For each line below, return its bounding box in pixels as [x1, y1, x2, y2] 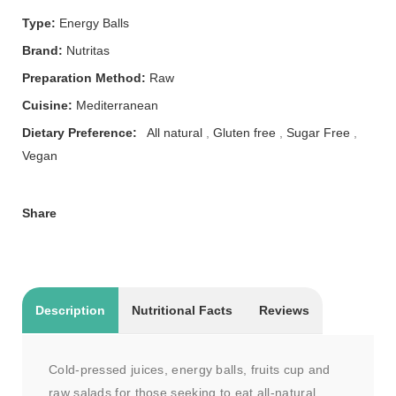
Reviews [259, 303, 309, 316]
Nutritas [66, 43, 110, 57]
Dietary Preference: [22, 126, 137, 139]
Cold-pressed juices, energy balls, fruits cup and [49, 362, 331, 376]
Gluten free [213, 126, 276, 139]
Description [35, 303, 105, 316]
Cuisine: [22, 98, 72, 111]
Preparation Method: [22, 71, 146, 84]
